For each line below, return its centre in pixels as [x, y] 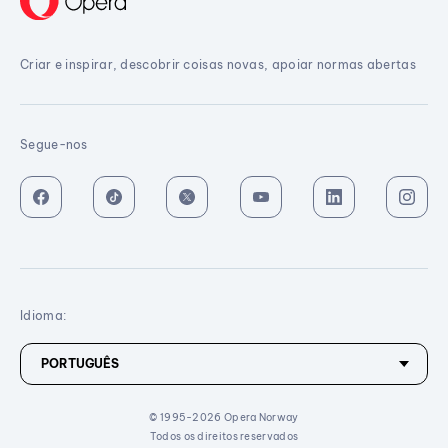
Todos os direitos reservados [224, 437]
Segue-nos [54, 144]
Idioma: [43, 316]
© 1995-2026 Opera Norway [224, 418]
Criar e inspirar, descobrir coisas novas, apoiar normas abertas [218, 64]
